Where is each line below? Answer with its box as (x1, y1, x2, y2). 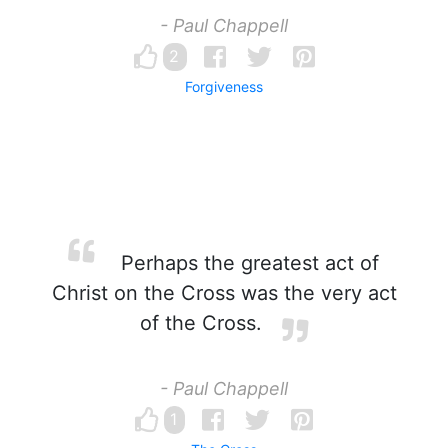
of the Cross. (140, 311, 262, 335)
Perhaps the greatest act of (115, 251, 379, 275)
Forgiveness (185, 78, 263, 95)
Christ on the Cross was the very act (51, 281, 397, 305)
